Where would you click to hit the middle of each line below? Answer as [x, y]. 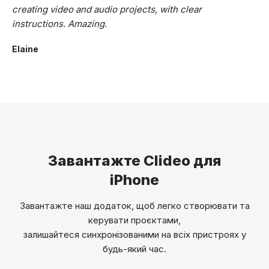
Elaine [25, 49]
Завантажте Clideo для [134, 161]
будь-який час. [134, 249]
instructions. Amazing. [59, 24]
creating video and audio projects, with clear [107, 10]
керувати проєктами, [134, 220]
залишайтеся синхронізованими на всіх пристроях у [134, 235]
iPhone [134, 180]
